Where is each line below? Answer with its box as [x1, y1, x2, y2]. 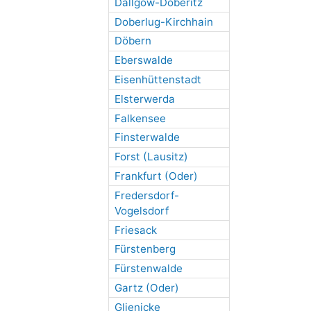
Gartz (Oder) [114, 280, 179, 294]
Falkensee [114, 111, 166, 125]
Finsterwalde [114, 131, 180, 144]
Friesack [114, 223, 157, 237]
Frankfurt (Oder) [114, 169, 198, 183]
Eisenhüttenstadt [114, 73, 201, 87]
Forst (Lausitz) [114, 150, 188, 164]
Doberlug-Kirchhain [114, 15, 213, 28]
